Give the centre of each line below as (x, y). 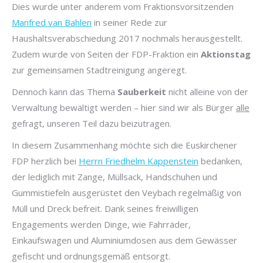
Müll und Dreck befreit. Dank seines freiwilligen (105, 208)
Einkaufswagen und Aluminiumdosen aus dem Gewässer (124, 240)
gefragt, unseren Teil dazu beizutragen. (92, 123)
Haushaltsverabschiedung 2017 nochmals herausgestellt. (127, 38)
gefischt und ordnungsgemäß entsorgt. (91, 256)
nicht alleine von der (207, 91)
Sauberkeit (142, 91)
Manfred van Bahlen (52, 22)
